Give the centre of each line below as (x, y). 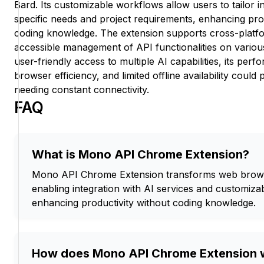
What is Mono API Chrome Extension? (141, 155)
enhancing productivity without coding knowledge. (144, 203)
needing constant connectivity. (82, 90)
